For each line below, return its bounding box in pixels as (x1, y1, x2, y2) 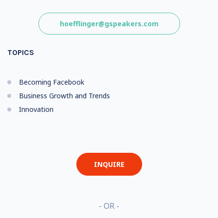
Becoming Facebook (19, 77, 84, 87)
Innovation (19, 105, 54, 114)
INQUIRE (93, 160, 125, 169)
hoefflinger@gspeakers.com (59, 19, 159, 28)
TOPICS (7, 48, 34, 57)
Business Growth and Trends (19, 91, 110, 100)
